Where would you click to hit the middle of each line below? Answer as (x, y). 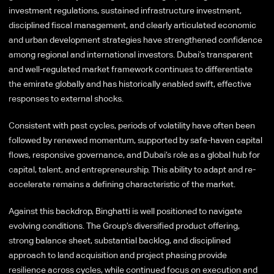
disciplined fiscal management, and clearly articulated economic (132, 25)
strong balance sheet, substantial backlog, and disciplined (120, 240)
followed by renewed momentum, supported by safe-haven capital (135, 140)
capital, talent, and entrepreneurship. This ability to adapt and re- (132, 169)
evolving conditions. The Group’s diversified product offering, (124, 225)
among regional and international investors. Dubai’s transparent (131, 54)
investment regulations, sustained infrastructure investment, (125, 10)
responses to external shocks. (67, 98)
